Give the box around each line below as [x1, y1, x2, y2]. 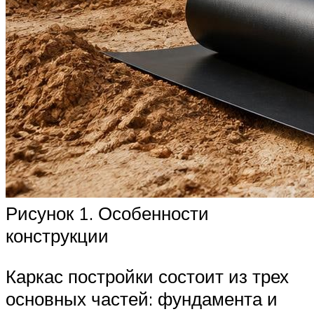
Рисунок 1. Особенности [6, 202, 209, 224]
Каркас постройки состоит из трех [6, 264, 289, 287]
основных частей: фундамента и [6, 287, 278, 310]
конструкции [6, 224, 109, 247]
